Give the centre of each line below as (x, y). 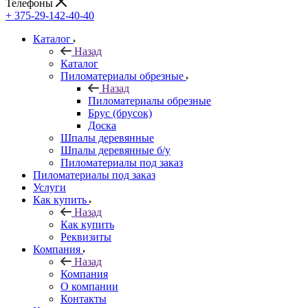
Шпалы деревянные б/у (115, 150)
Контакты (84, 298)
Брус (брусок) (120, 113)
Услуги (49, 187)
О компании (89, 286)
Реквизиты (86, 236)
